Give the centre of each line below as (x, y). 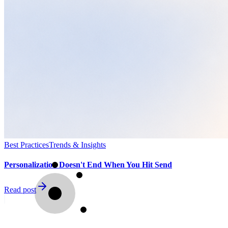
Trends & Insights (77, 145)
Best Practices (26, 145)
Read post (20, 190)
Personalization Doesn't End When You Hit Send (88, 164)
